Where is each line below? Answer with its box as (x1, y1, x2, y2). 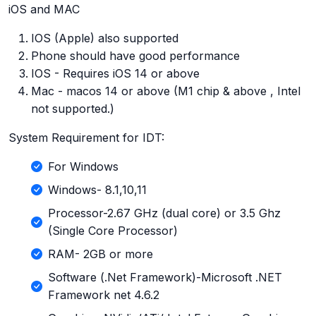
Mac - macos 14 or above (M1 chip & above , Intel (31, 84, 300, 99)
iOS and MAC (8, 2, 80, 17)
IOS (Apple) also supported (31, 31, 178, 46)
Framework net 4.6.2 (48, 288, 159, 303)
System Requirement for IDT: (8, 130, 164, 145)
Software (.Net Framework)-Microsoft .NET (48, 270, 282, 285)
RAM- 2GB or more (48, 247, 153, 262)
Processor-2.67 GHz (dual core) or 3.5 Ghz (48, 206, 281, 221)
